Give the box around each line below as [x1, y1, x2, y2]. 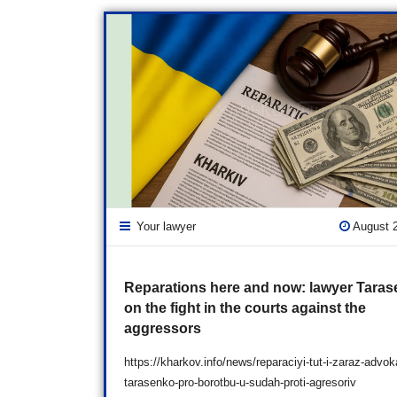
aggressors [124, 321, 201, 337]
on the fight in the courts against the [124, 300, 366, 316]
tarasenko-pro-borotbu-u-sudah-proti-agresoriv [124, 376, 363, 390]
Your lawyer [136, 220, 196, 234]
